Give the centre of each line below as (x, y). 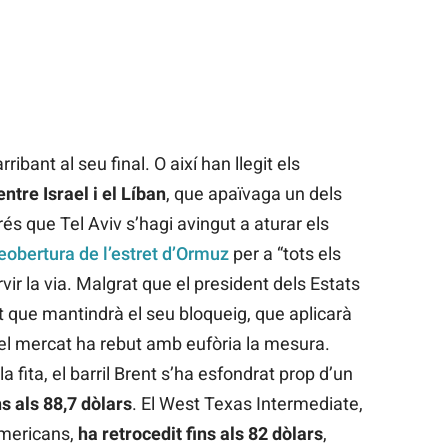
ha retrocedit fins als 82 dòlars (198, 434)
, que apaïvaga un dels (253, 194)
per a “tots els (284, 254)
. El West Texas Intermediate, (247, 404)
